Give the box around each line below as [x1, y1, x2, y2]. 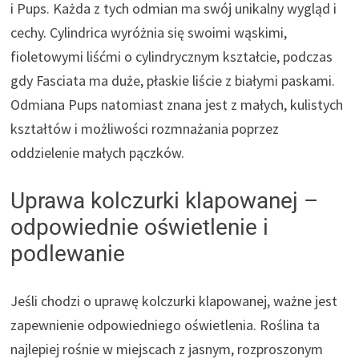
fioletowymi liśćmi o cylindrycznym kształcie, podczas [10, 46, 333, 66]
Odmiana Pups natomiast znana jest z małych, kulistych [10, 95, 344, 114]
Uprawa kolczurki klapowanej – [10, 187, 319, 214]
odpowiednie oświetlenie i [10, 213, 269, 240]
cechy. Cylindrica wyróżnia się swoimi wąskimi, [10, 22, 288, 42]
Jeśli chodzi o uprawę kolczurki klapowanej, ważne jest [10, 291, 338, 310]
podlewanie [10, 240, 126, 267]
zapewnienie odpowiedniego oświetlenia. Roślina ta [10, 315, 321, 334]
